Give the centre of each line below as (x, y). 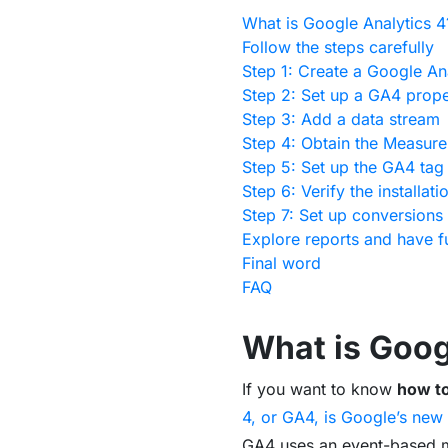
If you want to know (319, 389)
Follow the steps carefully (337, 47)
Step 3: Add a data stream (340, 119)
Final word (281, 263)
